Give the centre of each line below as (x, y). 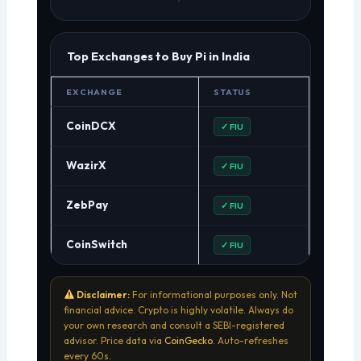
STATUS (232, 92)
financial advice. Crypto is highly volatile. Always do (179, 310)
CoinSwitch (97, 245)
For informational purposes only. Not (213, 295)
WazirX (87, 166)
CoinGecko (189, 341)
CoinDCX (91, 126)
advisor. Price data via (114, 341)
